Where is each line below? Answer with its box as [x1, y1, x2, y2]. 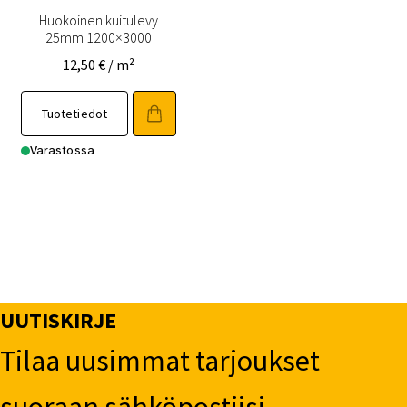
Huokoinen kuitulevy [38, 10, 158, 29]
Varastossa [29, 143, 95, 159]
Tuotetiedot [41, 105, 108, 123]
